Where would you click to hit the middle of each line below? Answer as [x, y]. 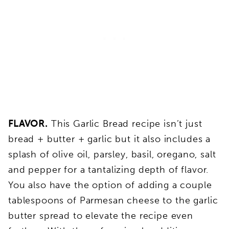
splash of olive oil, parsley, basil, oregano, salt [112, 154]
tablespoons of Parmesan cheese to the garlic [113, 200]
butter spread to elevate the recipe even [101, 215]
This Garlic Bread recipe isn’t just [125, 123]
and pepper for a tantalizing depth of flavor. [110, 169]
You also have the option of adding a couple [110, 185]
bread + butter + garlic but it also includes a [110, 139]
